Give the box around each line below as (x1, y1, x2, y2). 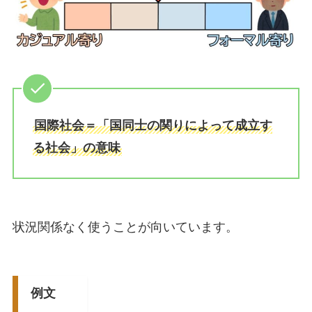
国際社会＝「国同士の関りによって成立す (33, 118, 272, 132)
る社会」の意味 (32, 140, 120, 155)
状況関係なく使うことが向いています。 (12, 220, 238, 235)
